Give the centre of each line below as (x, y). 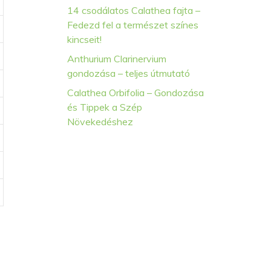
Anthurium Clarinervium (117, 59)
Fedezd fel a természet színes (133, 25)
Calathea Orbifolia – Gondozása (135, 93)
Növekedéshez (100, 122)
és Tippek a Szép (105, 107)
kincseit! (84, 39)
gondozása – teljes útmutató (129, 73)
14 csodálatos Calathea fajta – (134, 10)
